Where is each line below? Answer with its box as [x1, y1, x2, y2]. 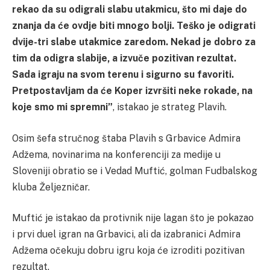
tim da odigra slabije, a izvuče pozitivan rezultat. [12, 52, 236, 64]
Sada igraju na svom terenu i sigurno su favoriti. [12, 69, 234, 81]
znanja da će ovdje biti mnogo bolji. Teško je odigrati [12, 20, 256, 32]
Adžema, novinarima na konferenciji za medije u [12, 148, 221, 160]
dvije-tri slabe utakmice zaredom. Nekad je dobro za [12, 36, 256, 48]
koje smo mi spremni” [12, 101, 113, 113]
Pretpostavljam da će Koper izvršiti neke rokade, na [12, 85, 253, 97]
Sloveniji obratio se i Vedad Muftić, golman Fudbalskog [12, 165, 257, 177]
